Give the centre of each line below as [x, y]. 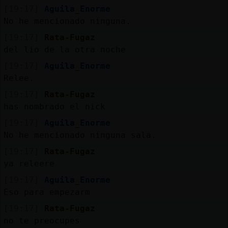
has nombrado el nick [54, 106]
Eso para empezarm [47, 192]
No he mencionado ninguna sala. [80, 135]
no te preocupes [41, 220]
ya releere [29, 163]
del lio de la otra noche [64, 49]
